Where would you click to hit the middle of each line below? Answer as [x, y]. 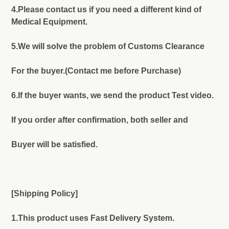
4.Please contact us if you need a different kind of [106, 10]
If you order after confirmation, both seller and [100, 120]
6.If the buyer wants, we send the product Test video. [112, 96]
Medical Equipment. [49, 22]
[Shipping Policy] [44, 194]
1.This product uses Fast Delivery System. [93, 218]
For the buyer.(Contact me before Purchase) [96, 71]
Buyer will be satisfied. [54, 145]
